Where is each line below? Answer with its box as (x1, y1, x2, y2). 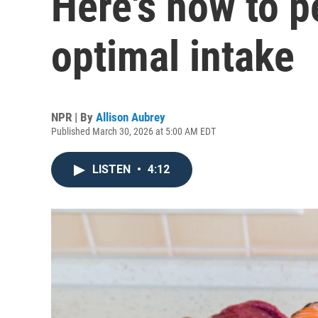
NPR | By (51, 110, 96, 124)
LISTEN (92, 163, 133, 176)
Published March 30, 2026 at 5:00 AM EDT (51, 126, 216, 137)
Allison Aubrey (96, 110, 165, 124)
